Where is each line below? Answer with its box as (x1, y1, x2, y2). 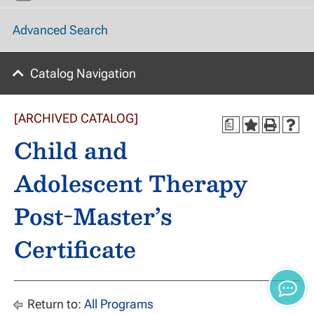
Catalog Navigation (30, 66, 136, 81)
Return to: (25, 296, 84, 311)
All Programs (84, 296, 153, 311)
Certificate (14, 231, 136, 267)
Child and (14, 132, 128, 168)
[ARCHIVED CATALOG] (14, 111, 138, 125)
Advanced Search (13, 22, 108, 38)
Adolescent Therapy (14, 165, 247, 201)
